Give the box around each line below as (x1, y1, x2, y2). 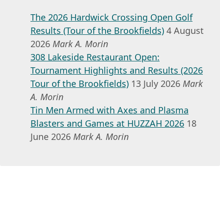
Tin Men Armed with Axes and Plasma (30, 104, 189, 116)
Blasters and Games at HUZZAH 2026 (30, 117, 184, 129)
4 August (166, 24, 204, 36)
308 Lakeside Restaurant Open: (30, 51, 160, 63)
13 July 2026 (131, 77, 180, 89)
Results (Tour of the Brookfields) (30, 24, 164, 36)
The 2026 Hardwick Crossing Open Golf (30, 11, 192, 23)
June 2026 (30, 130, 71, 142)
